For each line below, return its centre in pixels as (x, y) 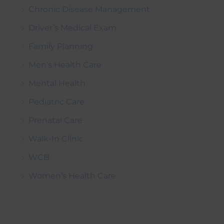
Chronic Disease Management (89, 9)
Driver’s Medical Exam (72, 27)
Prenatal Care (55, 120)
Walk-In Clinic (56, 138)
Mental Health (57, 83)
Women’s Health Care (72, 175)
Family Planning (61, 46)
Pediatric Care (56, 101)
